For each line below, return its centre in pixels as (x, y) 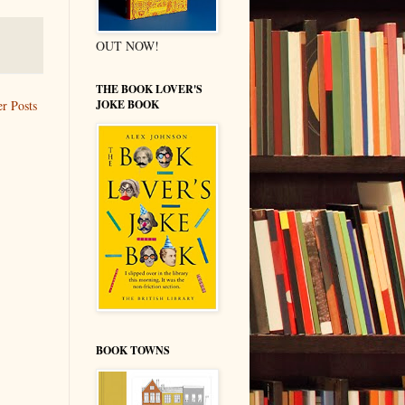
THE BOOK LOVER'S (149, 89)
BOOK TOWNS (133, 350)
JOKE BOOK (127, 104)
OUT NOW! (127, 45)
